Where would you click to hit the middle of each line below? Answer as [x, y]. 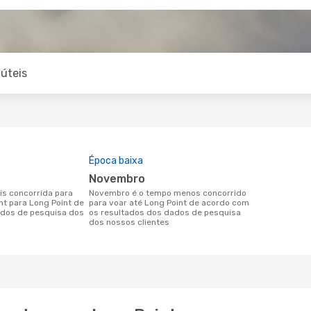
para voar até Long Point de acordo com [169, 203]
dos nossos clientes [129, 222]
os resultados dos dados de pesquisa [165, 212]
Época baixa [116, 161]
